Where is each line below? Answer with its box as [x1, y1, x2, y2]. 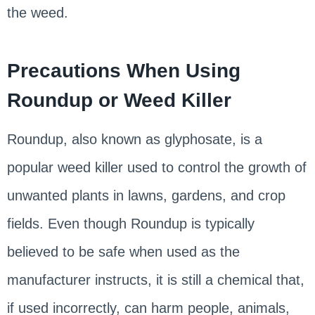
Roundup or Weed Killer [6, 89, 231, 111]
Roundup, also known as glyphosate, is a [6, 131, 262, 147]
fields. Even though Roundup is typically [6, 215, 255, 231]
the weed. [6, 4, 68, 20]
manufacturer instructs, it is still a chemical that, [6, 271, 304, 288]
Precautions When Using [6, 59, 240, 82]
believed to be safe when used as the [6, 243, 240, 259]
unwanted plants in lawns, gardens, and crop [6, 187, 285, 203]
